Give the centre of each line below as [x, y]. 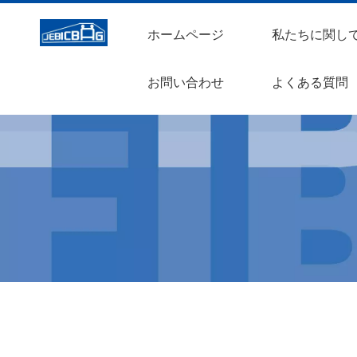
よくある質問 [310, 82]
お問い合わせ [186, 82]
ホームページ [186, 35]
